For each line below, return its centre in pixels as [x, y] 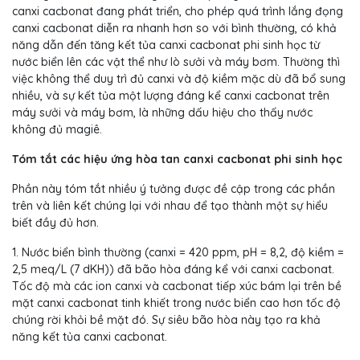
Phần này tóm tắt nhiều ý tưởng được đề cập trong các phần [174, 189]
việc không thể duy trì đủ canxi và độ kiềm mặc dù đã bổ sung [179, 79]
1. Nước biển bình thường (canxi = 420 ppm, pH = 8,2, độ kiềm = [178, 253]
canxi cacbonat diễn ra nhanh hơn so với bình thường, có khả [174, 29]
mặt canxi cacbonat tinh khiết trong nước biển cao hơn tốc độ [176, 303]
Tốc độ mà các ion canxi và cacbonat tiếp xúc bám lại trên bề [177, 286]
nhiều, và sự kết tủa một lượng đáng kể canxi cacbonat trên [171, 96]
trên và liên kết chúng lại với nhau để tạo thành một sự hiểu [170, 206]
